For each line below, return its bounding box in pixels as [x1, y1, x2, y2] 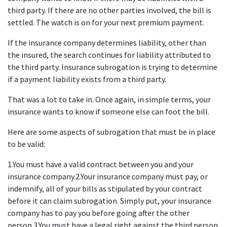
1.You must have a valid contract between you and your [8, 159, 194, 169]
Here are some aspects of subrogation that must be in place [8, 127, 215, 137]
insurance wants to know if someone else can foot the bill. [8, 106, 209, 117]
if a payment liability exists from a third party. [8, 74, 166, 84]
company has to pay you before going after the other [8, 208, 190, 218]
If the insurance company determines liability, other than [8, 37, 206, 48]
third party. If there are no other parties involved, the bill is [8, 5, 211, 15]
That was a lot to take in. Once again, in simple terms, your [8, 94, 211, 104]
